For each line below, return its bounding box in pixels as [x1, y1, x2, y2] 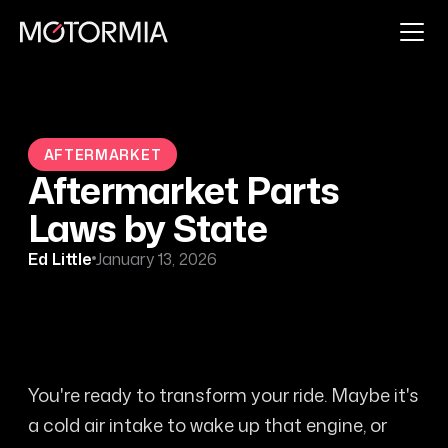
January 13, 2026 [95, 246, 217, 270]
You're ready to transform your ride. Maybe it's [27, 381, 419, 408]
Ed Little [27, 246, 92, 270]
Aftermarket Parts [27, 163, 340, 216]
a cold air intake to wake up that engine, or [27, 411, 387, 438]
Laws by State [27, 201, 268, 254]
